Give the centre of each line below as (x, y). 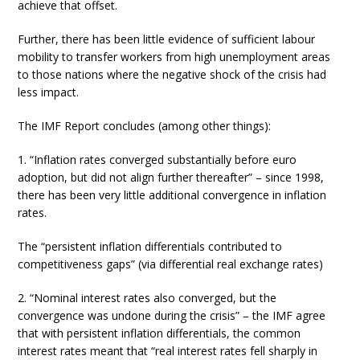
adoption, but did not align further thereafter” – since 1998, (171, 177)
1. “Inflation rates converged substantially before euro (157, 160)
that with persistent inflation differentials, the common (160, 333)
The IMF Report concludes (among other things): (145, 126)
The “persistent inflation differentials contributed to (150, 246)
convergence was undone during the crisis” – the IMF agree (172, 315)
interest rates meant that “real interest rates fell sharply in (168, 351)
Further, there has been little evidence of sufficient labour (167, 39)
